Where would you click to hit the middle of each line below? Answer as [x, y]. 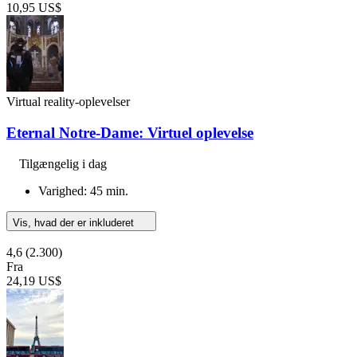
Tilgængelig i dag [63, 163]
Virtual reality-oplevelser [68, 102]
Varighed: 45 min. [83, 190]
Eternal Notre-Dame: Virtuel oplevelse [130, 133]
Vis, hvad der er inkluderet [75, 222]
